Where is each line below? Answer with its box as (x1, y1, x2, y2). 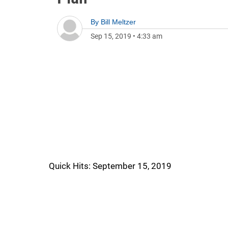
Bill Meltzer (101, 18, 136, 26)
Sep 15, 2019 (91, 32, 131, 40)
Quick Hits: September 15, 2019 (49, 161, 172, 171)
